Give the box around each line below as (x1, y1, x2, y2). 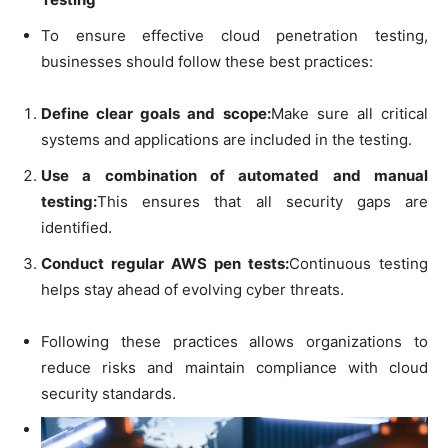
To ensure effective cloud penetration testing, (41, 25, 428, 45)
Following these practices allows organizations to (41, 331, 428, 351)
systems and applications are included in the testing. (41, 129, 412, 149)
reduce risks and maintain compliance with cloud (41, 357, 428, 377)
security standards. (41, 383, 176, 403)
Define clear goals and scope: (41, 103, 271, 123)
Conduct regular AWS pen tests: (41, 253, 289, 273)
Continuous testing (289, 253, 428, 273)
